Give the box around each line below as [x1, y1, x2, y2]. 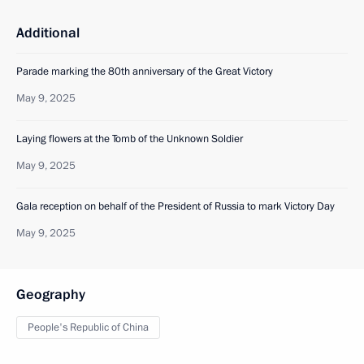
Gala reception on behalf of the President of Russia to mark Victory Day [16, 199, 335, 214]
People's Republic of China [28, 320, 149, 335]
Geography [16, 285, 85, 304]
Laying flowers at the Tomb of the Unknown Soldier [16, 132, 243, 146]
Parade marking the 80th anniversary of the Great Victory [16, 64, 273, 79]
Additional [16, 24, 80, 42]
